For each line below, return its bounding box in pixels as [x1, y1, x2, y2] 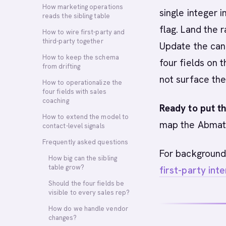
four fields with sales [42, 87, 106, 96]
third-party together [42, 37, 103, 45]
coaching [42, 96, 69, 105]
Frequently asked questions [42, 138, 129, 146]
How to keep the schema [42, 53, 119, 62]
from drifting [42, 62, 81, 71]
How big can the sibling [48, 154, 117, 162]
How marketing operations [42, 3, 123, 11]
